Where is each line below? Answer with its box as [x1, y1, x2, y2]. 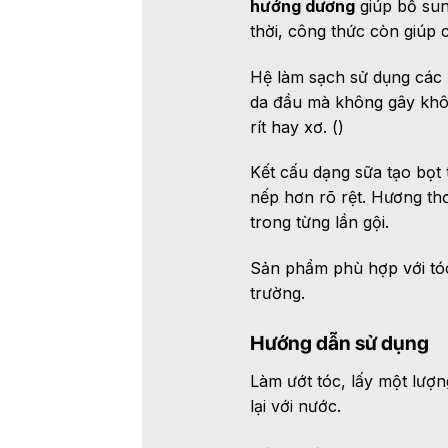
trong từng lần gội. [249, 212, 389, 233]
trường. [249, 283, 305, 304]
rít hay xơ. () [249, 116, 344, 137]
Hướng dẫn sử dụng [249, 330, 429, 355]
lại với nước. [249, 395, 341, 416]
